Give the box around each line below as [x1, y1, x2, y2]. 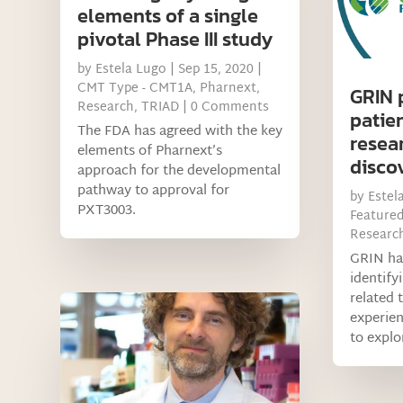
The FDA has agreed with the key [77, 119, 283, 144]
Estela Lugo [95, 58, 167, 81]
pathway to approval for [77, 178, 230, 203]
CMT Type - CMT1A [77, 76, 193, 100]
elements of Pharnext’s [77, 139, 223, 164]
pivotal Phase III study [77, 23, 273, 54]
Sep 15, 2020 [178, 58, 255, 81]
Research [77, 95, 135, 119]
